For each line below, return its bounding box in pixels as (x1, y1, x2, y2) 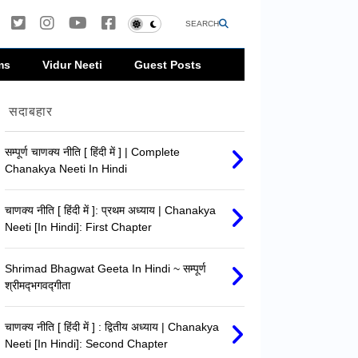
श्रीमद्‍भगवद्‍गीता (4, 279, 70, 292)
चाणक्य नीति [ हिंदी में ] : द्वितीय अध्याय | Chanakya (4, 320, 219, 334)
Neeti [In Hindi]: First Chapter (4, 221, 152, 234)
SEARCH (185, 19, 219, 28)
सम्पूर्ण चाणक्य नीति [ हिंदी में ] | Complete (4, 145, 180, 159)
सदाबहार (4, 105, 53, 119)
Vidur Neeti (42, 58, 102, 71)
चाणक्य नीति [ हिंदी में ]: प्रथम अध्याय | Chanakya (4, 204, 216, 217)
